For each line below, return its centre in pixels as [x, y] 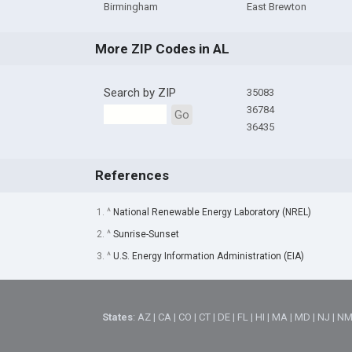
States [118, 317]
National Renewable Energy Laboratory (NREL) [212, 212]
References [132, 176]
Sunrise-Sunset [146, 234]
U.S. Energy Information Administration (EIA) [208, 256]
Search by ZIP [139, 93]
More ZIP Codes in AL [162, 49]
